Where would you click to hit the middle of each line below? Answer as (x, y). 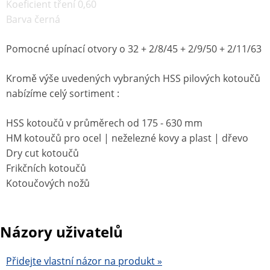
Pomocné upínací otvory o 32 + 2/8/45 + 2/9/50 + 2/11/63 (134, 49)
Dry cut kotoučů (42, 153)
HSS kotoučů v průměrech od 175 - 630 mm (104, 123)
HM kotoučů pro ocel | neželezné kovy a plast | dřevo (128, 138)
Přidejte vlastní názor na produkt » (84, 261)
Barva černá (34, 19)
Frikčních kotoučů (46, 168)
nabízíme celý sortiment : (63, 93)
